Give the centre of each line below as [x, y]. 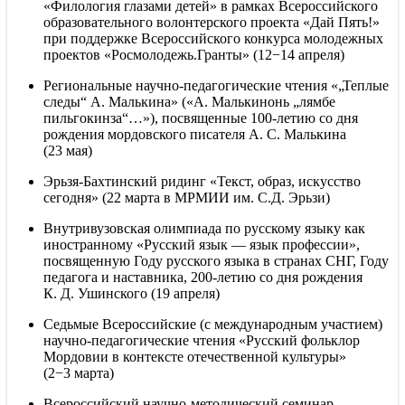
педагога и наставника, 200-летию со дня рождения [203, 277]
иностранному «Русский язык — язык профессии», [202, 244]
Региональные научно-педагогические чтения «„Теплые [216, 85]
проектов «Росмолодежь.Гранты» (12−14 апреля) [194, 54]
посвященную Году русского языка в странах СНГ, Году [216, 260]
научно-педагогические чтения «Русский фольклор [202, 340]
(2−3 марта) [79, 372]
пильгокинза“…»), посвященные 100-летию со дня [201, 118]
